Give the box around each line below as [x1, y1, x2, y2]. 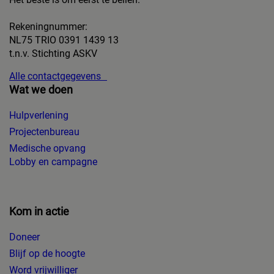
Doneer [9, 231, 40, 243]
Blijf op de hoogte [9, 248, 85, 260]
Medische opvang [9, 143, 86, 155]
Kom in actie [9, 205, 69, 218]
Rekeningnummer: [9, 21, 87, 33]
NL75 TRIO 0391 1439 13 [9, 34, 119, 46]
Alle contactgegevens [9, 70, 107, 83]
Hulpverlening [9, 109, 68, 122]
